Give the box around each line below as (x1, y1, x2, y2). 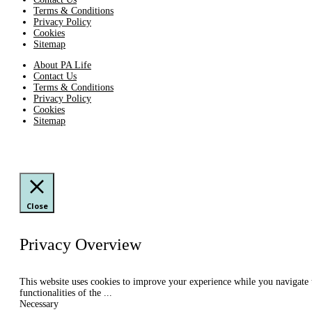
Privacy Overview (19, 235, 141, 254)
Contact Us (33, 71, 77, 82)
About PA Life (33, 60, 91, 71)
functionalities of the (19, 288, 104, 299)
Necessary (19, 299, 58, 310)
